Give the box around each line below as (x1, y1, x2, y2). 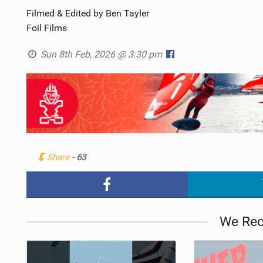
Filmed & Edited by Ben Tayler (26, 7, 149, 19)
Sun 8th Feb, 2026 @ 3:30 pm (38, 48, 165, 60)
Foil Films (26, 22, 67, 33)
